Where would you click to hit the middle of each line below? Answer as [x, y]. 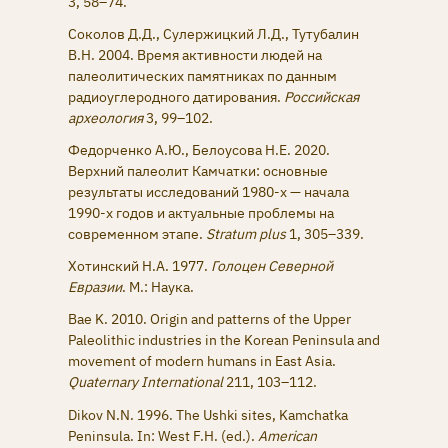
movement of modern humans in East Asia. [202, 361]
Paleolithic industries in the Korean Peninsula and [224, 340]
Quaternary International [145, 382]
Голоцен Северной [272, 266]
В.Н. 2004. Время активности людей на [195, 54]
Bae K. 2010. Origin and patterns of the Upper [209, 319]
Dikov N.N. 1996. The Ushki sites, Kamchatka [208, 414]
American [287, 435]
